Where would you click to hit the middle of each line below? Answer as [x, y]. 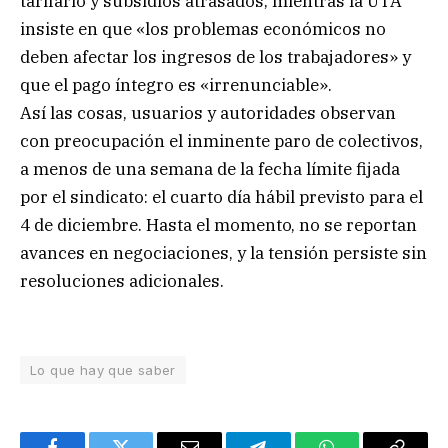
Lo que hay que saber [103, 369]
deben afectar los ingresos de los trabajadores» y [215, 56]
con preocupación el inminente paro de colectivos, [221, 140]
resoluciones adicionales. [122, 280]
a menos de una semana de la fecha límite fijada [210, 168]
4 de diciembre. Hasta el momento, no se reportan [218, 224]
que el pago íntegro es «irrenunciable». [176, 84]
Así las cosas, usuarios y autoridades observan [208, 112]
